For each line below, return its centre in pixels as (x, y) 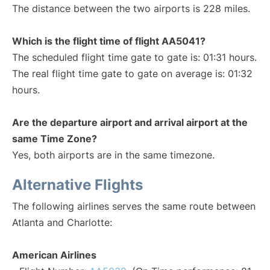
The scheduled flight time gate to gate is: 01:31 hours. (134, 57)
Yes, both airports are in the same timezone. (113, 155)
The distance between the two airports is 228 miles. (131, 8)
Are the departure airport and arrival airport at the (130, 122)
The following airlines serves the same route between (134, 206)
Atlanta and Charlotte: (62, 222)
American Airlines (54, 255)
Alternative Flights (77, 185)
